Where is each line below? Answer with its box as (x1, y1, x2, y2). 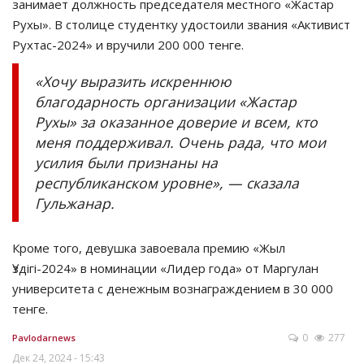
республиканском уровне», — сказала (35, 173, 299, 193)
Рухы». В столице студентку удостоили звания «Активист (12, 16, 350, 33)
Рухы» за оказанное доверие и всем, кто (35, 112, 318, 132)
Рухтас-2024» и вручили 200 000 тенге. (12, 37, 247, 54)
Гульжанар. (35, 193, 115, 214)
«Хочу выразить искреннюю (35, 71, 232, 92)
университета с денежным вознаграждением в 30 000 (12, 280, 333, 297)
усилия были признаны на (35, 153, 218, 173)
